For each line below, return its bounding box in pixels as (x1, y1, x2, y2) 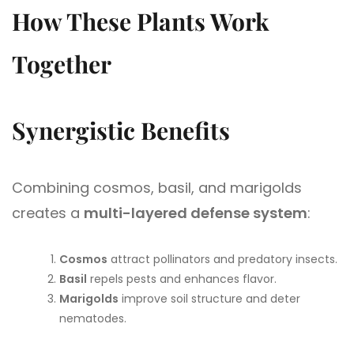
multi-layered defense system (84, 202, 307, 223)
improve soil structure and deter (119, 290, 300, 307)
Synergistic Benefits (12, 114, 230, 146)
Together (12, 47, 111, 80)
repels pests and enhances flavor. (87, 270, 277, 287)
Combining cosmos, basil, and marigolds (12, 177, 302, 198)
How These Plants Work (12, 5, 269, 37)
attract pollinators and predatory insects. (107, 250, 337, 267)
